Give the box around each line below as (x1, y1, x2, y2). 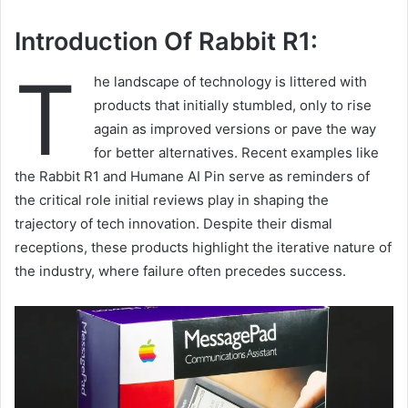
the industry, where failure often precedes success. (15, 262, 346, 280)
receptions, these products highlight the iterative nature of (15, 239, 392, 257)
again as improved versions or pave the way (94, 120, 376, 138)
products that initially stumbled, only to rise (94, 97, 372, 115)
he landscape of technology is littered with (94, 73, 367, 91)
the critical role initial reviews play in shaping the (15, 191, 329, 209)
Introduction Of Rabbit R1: (15, 25, 318, 56)
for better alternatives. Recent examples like (94, 144, 379, 162)
